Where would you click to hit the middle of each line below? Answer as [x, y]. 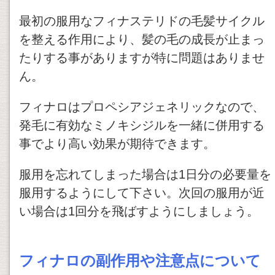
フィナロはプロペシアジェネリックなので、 [142, 107]
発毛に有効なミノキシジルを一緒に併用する [142, 126]
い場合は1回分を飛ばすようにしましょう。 [139, 211]
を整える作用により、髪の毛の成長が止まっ [142, 40]
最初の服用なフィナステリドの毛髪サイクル [142, 21]
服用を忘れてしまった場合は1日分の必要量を [145, 175]
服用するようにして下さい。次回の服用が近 [142, 193]
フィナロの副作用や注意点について [140, 261]
